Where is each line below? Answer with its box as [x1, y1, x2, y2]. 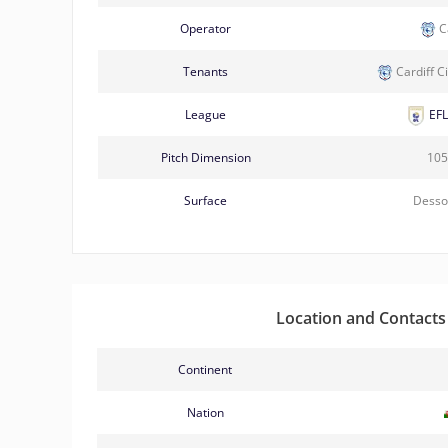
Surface [184, 191, 227, 209]
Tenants [183, 62, 228, 80]
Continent [178, 360, 232, 378]
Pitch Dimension [160, 148, 251, 166]
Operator [180, 19, 231, 37]
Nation [186, 403, 224, 421]
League [185, 105, 226, 123]
